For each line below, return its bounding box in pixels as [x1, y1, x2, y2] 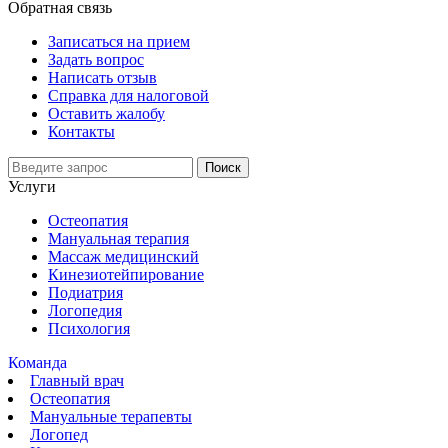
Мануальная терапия [48, 229, 189, 247]
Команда [8, 353, 67, 371]
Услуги [8, 177, 56, 195]
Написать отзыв [48, 68, 157, 86]
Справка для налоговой [48, 86, 209, 104]
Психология [48, 319, 130, 337]
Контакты [48, 122, 115, 140]
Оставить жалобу [48, 104, 165, 122]
